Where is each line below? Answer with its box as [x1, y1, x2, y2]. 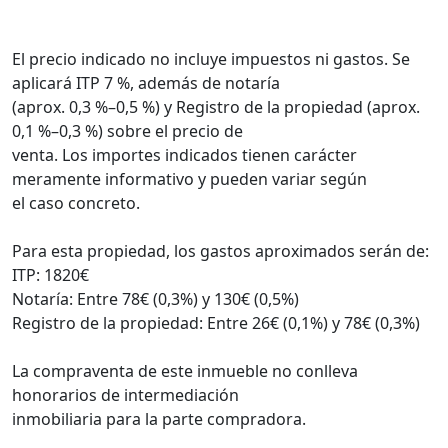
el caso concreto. [12, 192, 140, 214]
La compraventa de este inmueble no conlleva [12, 360, 358, 382]
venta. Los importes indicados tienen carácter [12, 144, 357, 166]
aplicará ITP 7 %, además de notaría [12, 72, 280, 94]
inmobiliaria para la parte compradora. [12, 408, 306, 430]
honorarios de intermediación [12, 384, 239, 406]
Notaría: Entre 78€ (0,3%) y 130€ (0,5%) [12, 288, 299, 310]
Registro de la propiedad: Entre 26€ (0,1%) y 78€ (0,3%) [12, 312, 420, 334]
